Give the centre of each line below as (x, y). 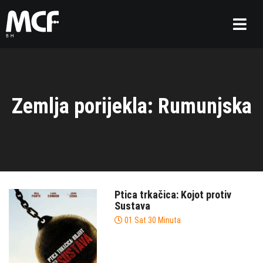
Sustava (132, 206)
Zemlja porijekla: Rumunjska (131, 106)
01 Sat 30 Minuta (153, 220)
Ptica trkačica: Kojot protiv (173, 195)
